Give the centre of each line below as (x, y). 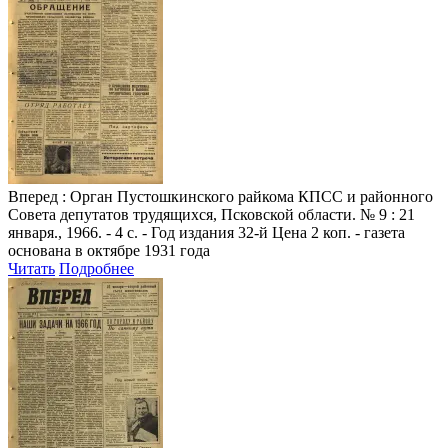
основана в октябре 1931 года (109, 250)
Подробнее (96, 268)
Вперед (33, 196)
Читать (31, 268)
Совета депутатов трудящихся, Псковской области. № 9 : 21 (211, 214)
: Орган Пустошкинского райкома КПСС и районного (245, 196)
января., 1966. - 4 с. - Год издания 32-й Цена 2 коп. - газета (206, 232)
